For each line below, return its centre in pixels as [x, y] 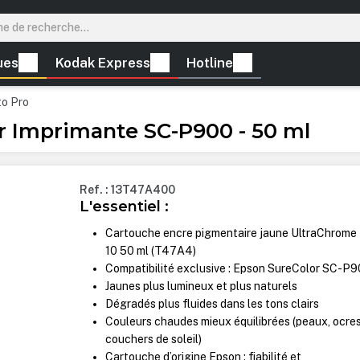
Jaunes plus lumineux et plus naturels [202, 286]
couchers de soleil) [154, 340]
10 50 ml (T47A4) [151, 251]
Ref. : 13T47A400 [128, 190]
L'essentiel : [125, 207]
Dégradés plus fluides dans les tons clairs [213, 304]
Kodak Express [102, 63]
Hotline [210, 63]
